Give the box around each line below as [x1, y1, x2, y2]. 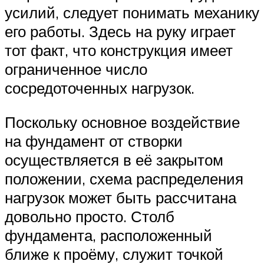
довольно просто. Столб [5, 206, 174, 226]
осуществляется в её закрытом [5, 150, 223, 169]
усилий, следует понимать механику [5, 3, 259, 22]
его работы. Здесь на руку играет [5, 22, 236, 41]
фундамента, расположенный [5, 225, 212, 245]
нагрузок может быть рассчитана [5, 187, 236, 207]
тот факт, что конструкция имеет [5, 41, 233, 60]
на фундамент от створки [5, 131, 183, 150]
